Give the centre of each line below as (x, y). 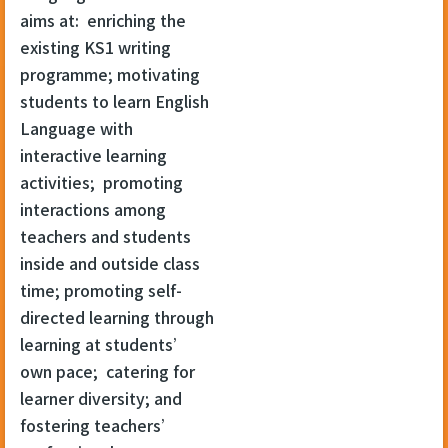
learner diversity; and (101, 397)
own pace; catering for (107, 370)
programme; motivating (110, 73)
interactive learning (93, 154)
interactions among (93, 208)
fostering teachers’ (98, 424)
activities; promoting (101, 181)
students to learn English (114, 100)
